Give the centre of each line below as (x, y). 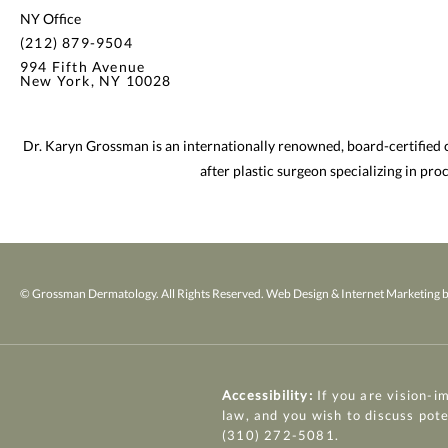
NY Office (50, 19)
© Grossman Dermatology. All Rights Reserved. (143, 294)
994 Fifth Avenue (83, 67)
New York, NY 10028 (96, 81)
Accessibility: (267, 395)
